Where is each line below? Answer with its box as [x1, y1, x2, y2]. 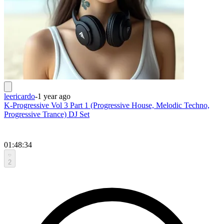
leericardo [4, 91, 35, 100]
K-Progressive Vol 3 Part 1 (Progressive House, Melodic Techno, [4, 100, 209, 109]
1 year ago [37, 91, 70, 100]
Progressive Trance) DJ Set [4, 109, 89, 118]
